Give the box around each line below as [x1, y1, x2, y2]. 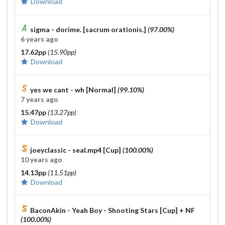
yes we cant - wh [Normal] [29, 85, 118, 94]
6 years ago [20, 35, 58, 44]
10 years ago [20, 155, 62, 164]
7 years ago [20, 94, 58, 103]
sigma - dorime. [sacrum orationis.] [29, 25, 148, 34]
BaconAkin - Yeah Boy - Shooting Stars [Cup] [29, 205, 180, 214]
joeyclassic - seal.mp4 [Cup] [29, 145, 123, 154]
